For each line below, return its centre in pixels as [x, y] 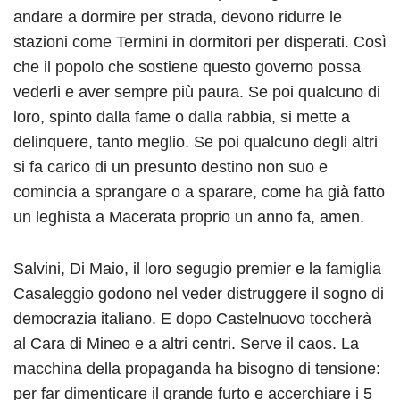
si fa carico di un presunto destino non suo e [171, 167]
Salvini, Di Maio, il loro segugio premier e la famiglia [197, 269]
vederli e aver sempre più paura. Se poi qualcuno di [197, 92]
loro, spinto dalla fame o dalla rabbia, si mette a [182, 117]
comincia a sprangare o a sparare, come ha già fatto [199, 192]
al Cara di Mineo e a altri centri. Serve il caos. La [186, 344]
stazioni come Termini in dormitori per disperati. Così [200, 42]
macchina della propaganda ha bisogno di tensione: [197, 369]
